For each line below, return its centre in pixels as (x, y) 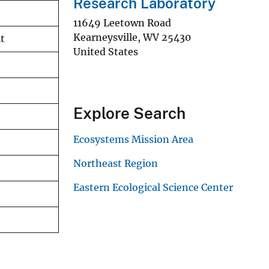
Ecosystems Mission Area (133, 139)
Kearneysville (105, 37)
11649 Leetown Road (122, 23)
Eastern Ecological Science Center (153, 187)
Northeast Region (116, 163)
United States (106, 51)
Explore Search (129, 113)
